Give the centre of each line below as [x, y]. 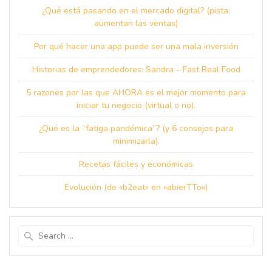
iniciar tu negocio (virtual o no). [136, 105]
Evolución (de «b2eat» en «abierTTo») [136, 187]
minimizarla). [136, 141]
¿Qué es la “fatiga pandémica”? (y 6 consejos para [136, 128]
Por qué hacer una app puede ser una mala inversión [136, 46]
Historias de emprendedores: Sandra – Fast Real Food [136, 70]
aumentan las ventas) [136, 23]
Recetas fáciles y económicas [136, 164]
